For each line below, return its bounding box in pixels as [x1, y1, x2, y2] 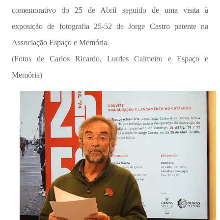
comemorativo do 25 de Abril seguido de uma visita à [12, 5, 208, 14]
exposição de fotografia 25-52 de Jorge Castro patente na [12, 22, 208, 30]
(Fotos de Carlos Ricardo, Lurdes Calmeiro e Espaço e [12, 54, 208, 63]
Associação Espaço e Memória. [12, 38, 109, 47]
